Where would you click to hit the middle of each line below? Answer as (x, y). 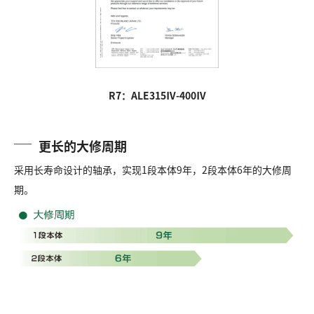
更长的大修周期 (83, 145)
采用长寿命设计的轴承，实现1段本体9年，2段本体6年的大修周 (153, 169)
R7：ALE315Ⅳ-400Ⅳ (157, 95)
